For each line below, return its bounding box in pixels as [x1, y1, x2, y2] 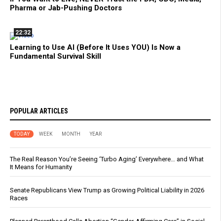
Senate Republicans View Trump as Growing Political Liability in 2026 [10, 186, 204, 194]
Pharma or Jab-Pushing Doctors [10, 3, 122, 13]
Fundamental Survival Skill [10, 52, 101, 61]
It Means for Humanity [10, 163, 72, 171]
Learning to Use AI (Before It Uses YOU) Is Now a [10, 43, 181, 52]
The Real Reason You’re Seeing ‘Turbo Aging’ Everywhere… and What [10, 155, 204, 163]
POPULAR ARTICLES [10, 107, 68, 115]
